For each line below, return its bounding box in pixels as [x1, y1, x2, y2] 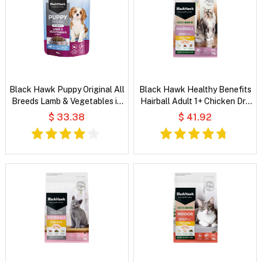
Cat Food [177, 108, 213, 118]
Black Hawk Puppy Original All [9, 84, 125, 94]
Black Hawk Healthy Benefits [139, 84, 251, 94]
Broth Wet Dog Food [28, 108, 106, 118]
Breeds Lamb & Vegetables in [12, 96, 122, 106]
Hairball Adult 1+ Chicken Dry [140, 96, 250, 106]
